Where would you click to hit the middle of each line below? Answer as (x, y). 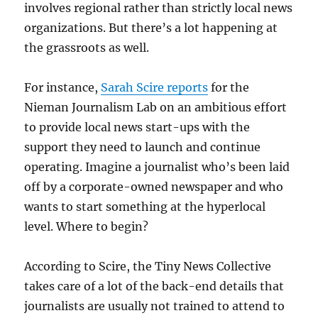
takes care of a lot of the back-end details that (154, 286)
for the (229, 88)
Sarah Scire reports (155, 88)
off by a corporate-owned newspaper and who (154, 187)
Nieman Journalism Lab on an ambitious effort (156, 108)
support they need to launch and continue (143, 147)
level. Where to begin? (87, 227)
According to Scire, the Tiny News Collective (148, 267)
